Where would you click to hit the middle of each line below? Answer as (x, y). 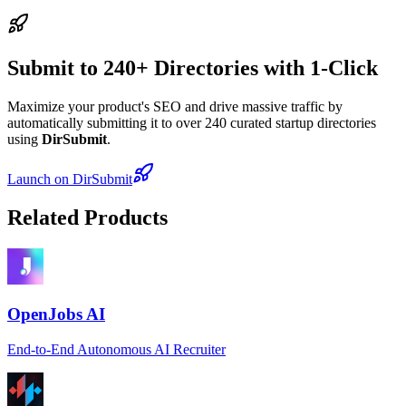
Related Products (87, 217)
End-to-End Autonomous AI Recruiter (116, 350)
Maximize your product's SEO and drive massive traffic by (175, 106)
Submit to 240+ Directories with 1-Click (193, 68)
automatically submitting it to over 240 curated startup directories (192, 122)
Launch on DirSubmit (70, 179)
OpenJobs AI (56, 314)
